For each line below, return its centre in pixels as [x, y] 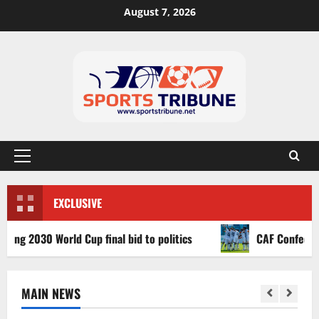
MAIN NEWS [51, 294]
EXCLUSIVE [78, 203]
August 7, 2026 [159, 12]
